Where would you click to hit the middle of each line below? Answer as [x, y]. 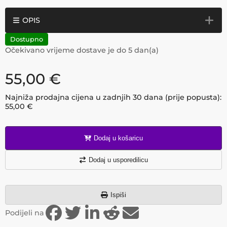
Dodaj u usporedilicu [118, 160]
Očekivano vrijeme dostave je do [67, 50]
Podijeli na [25, 213]
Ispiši [118, 195]
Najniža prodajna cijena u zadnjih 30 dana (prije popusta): [113, 97]
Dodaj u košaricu [118, 138]
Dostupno [27, 39]
